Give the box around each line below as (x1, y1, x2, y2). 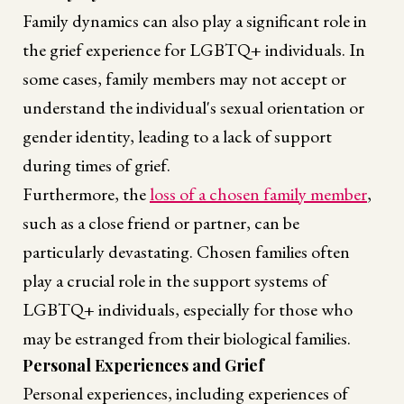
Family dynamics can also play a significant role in (23, 9, 367, 33)
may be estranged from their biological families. (23, 326, 351, 351)
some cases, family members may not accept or (23, 67, 346, 91)
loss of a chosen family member (150, 182, 367, 207)
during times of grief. (23, 153, 170, 178)
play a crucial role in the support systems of (23, 269, 327, 293)
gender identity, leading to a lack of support (23, 124, 332, 149)
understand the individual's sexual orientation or (23, 96, 364, 120)
